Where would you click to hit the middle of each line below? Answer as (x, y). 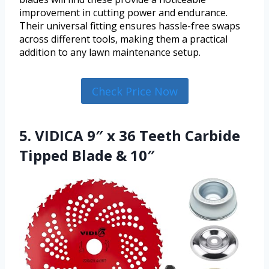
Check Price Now (134, 91)
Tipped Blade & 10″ (87, 155)
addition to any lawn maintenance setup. (110, 53)
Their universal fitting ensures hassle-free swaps (130, 26)
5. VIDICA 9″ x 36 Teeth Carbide (130, 135)
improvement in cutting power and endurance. (123, 13)
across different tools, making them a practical (123, 39)
